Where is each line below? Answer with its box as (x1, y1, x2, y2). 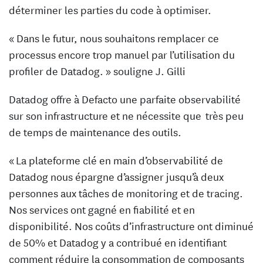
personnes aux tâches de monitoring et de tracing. (9, 184, 243, 200)
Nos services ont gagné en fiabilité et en (9, 201, 195, 217)
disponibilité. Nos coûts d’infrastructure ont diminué (9, 217, 254, 233)
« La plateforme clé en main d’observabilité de (9, 151, 223, 167)
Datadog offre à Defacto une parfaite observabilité (9, 90, 241, 106)
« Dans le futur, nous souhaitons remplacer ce (9, 29, 219, 45)
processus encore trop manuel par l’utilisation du (9, 46, 235, 62)
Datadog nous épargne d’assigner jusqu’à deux (9, 168, 224, 184)
